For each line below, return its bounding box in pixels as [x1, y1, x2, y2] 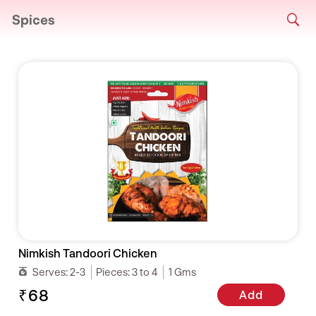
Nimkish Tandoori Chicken [18, 245, 158, 260]
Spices [12, 11, 55, 28]
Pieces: [96, 265, 133, 278]
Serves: [32, 265, 71, 278]
